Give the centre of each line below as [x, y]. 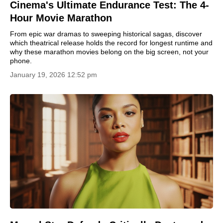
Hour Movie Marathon [61, 18]
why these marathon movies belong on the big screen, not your [109, 52]
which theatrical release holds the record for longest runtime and [111, 43]
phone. [21, 61]
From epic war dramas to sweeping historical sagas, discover [106, 34]
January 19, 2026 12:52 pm [54, 75]
